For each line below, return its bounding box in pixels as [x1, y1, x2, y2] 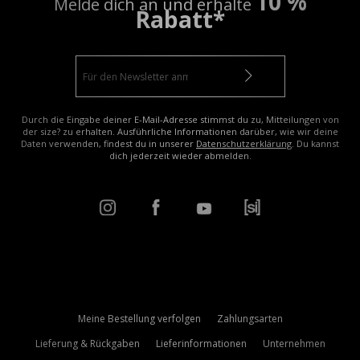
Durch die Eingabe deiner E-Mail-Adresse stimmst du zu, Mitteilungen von [21, 113, 339, 125]
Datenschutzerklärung [196, 137, 292, 149]
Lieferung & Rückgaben [35, 337, 140, 350]
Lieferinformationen [155, 337, 247, 350]
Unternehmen [262, 337, 325, 350]
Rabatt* [135, 4, 225, 35]
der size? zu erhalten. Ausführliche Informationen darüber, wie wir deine [22, 125, 338, 137]
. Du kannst [292, 137, 339, 149]
